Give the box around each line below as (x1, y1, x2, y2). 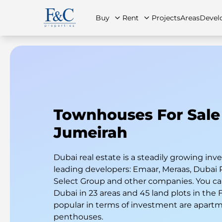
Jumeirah (54, 123, 127, 142)
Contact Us (185, 92, 219, 100)
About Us (101, 92, 129, 100)
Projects (151, 13, 180, 22)
